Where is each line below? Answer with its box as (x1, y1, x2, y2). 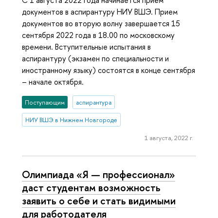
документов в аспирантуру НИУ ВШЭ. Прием (22, 6, 178, 18)
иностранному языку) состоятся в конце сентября (22, 65, 195, 76)
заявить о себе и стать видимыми (22, 193, 176, 207)
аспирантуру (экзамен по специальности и (22, 53, 169, 64)
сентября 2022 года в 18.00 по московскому (22, 30, 175, 41)
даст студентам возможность (22, 180, 161, 194)
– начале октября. (22, 76, 84, 88)
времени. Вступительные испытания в (22, 41, 151, 53)
